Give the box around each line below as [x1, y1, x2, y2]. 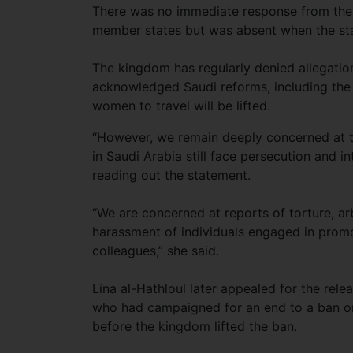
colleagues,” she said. [92, 243, 219, 258]
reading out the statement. [92, 167, 251, 183]
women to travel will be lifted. [92, 98, 270, 113]
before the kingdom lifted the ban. [92, 318, 297, 334]
